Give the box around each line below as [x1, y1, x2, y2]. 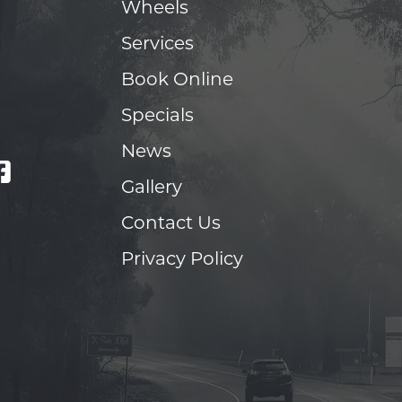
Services [120, 36, 194, 54]
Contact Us [120, 215, 221, 233]
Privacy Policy [120, 251, 243, 269]
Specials [120, 108, 194, 126]
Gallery [120, 179, 182, 197]
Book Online [120, 72, 233, 90]
